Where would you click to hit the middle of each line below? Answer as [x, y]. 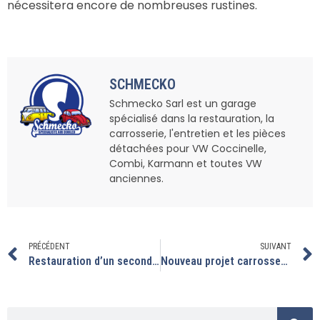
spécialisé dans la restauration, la [192, 118]
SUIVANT [276, 247]
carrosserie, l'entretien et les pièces [197, 133]
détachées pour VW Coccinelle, [188, 148]
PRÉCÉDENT [49, 247]
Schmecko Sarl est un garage [183, 103]
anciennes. [136, 178]
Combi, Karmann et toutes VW [186, 163]
